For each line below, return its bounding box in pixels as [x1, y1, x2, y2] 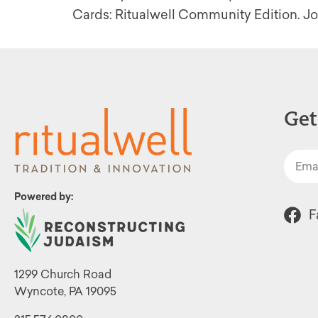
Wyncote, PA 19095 [14, 285, 116, 298]
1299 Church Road [14, 268, 111, 281]
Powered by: [14, 191, 74, 203]
